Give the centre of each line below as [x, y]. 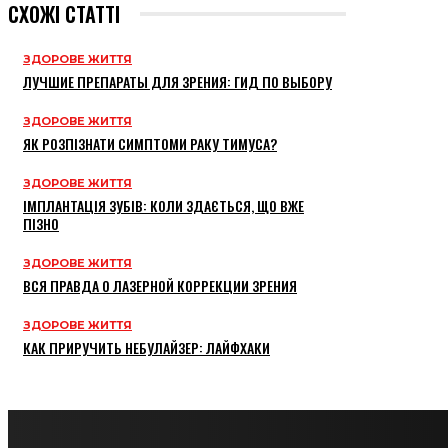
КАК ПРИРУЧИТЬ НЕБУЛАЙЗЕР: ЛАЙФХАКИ [146, 348]
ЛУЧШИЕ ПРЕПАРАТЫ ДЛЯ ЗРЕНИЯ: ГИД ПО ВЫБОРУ [177, 82]
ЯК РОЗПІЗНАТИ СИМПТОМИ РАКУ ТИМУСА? [150, 144]
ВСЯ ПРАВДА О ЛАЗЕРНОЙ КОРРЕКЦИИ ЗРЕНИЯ [160, 286]
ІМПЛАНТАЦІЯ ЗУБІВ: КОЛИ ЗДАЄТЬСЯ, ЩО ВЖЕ [163, 206]
